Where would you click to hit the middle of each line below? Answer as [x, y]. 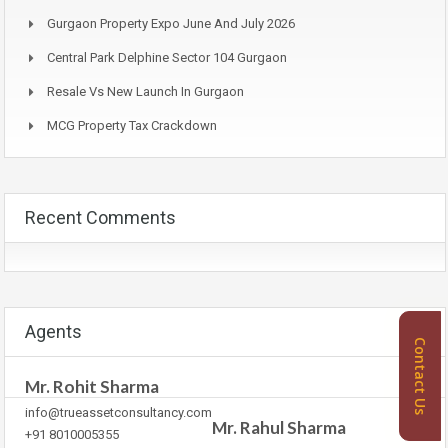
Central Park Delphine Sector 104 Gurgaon [167, 57]
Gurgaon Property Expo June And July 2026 [171, 23]
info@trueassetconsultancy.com [118, 412]
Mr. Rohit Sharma [92, 386]
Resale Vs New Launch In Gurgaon [145, 91]
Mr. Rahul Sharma [279, 427]
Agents [53, 331]
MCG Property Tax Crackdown [132, 125]
